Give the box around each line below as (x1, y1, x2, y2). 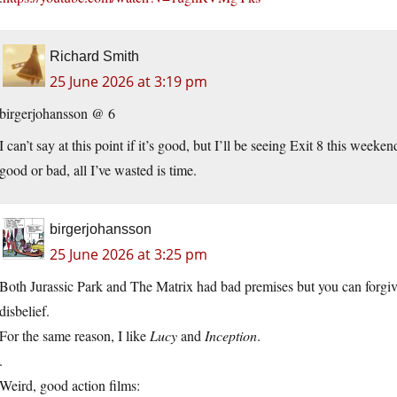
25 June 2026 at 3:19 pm (50, 72, 207, 92)
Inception (205, 326, 257, 346)
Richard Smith (50, 49, 139, 65)
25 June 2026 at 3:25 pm (50, 245, 207, 265)
